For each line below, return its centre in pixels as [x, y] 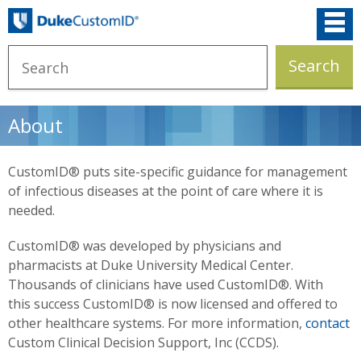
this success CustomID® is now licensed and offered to [173, 304]
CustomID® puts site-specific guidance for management [178, 172]
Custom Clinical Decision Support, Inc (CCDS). [143, 343]
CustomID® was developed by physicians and [145, 246]
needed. [31, 211]
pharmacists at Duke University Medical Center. [151, 266]
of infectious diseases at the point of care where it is [166, 191]
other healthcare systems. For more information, [157, 324]
